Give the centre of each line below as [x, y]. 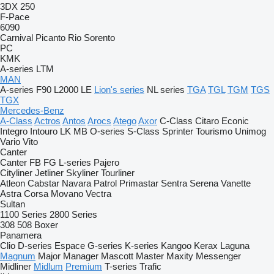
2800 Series [73, 214]
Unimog [250, 131]
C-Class [176, 121]
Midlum [48, 266]
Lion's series [119, 90]
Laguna [235, 246]
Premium [84, 266]
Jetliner [49, 173]
